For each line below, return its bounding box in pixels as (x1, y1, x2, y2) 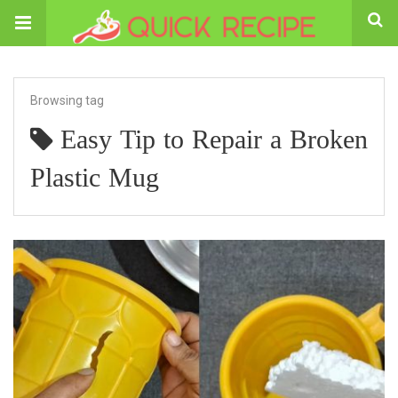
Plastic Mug (30, 163, 159, 196)
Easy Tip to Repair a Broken (60, 125, 368, 158)
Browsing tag (30, 93, 104, 107)
